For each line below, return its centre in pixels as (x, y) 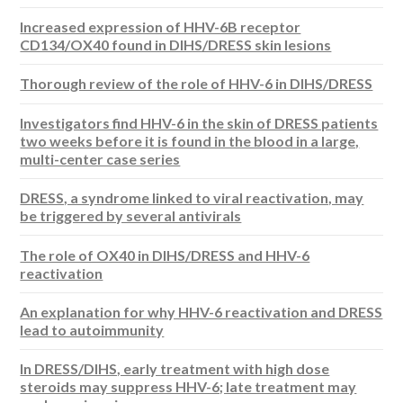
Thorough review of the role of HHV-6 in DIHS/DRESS (197, 84)
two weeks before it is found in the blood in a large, (190, 140)
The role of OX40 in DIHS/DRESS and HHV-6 (165, 255)
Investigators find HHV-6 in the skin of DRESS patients (199, 122)
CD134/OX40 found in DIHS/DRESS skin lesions (176, 45)
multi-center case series (100, 158)
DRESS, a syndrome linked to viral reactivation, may (192, 198)
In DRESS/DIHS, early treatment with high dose (175, 369)
